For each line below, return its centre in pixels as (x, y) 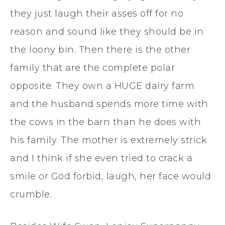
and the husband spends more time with (109, 104)
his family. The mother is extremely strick (108, 140)
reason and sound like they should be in (107, 31)
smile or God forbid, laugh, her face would (110, 176)
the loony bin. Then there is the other (100, 49)
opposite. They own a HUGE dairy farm (102, 86)
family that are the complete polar (92, 68)
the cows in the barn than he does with (105, 122)
